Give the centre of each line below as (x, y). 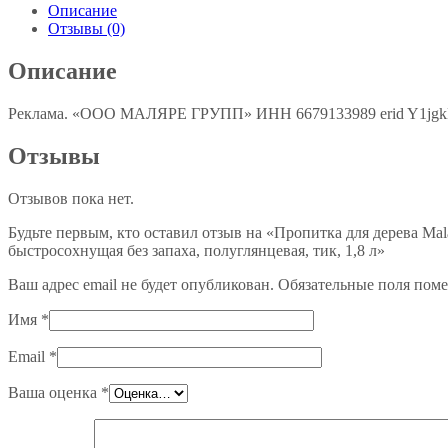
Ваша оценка (54, 392)
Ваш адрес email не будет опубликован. (141, 284)
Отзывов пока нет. (71, 198)
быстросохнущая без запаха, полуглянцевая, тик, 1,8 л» (196, 250)
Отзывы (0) (86, 28)
